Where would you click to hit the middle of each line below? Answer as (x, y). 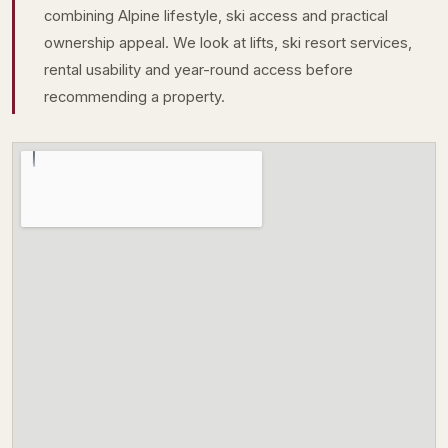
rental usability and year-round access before (198, 69)
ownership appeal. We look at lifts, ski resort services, (227, 42)
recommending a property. (134, 96)
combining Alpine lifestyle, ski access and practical (215, 15)
